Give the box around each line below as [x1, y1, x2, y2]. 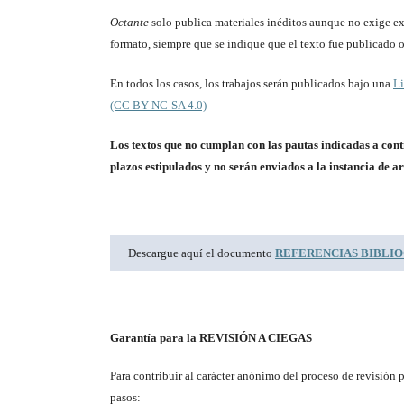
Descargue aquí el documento [128, 246, 275, 261]
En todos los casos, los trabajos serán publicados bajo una [110, 77, 393, 91]
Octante [110, 15, 149, 30]
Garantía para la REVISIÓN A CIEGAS [110, 331, 312, 345]
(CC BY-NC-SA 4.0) [110, 98, 207, 113]
